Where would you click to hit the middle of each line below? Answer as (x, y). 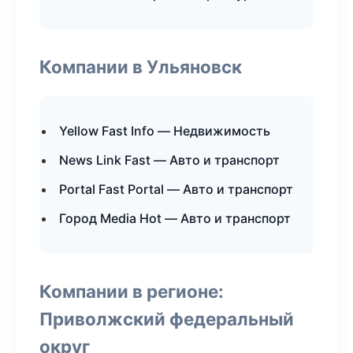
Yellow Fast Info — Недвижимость (165, 131)
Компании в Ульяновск (141, 67)
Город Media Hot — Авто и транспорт (175, 218)
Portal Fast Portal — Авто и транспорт (176, 189)
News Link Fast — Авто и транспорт (169, 160)
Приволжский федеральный (167, 319)
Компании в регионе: (132, 291)
